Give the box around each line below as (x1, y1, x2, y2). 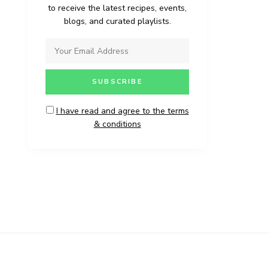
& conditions (93, 118, 141, 130)
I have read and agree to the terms (56, 105, 189, 117)
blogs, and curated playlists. (63, 16, 171, 28)
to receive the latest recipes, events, (48, 2, 187, 14)
